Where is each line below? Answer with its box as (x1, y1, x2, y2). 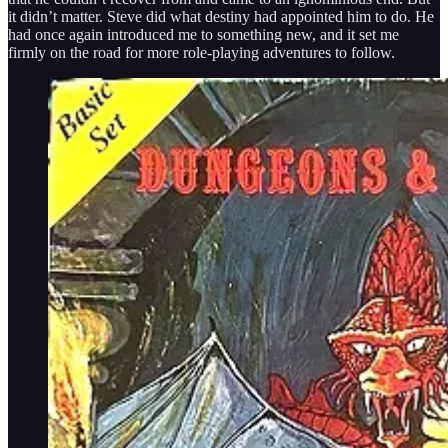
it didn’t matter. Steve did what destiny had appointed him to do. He (8, 7, 434, 25)
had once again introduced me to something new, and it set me (8, 25, 399, 43)
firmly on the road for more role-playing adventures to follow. (8, 43, 395, 61)
